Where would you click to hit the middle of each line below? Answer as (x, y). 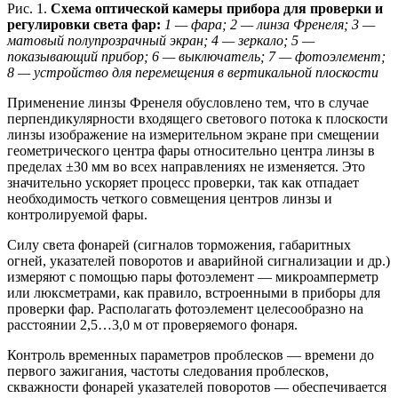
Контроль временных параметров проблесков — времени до (191, 355)
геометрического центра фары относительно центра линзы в (191, 151)
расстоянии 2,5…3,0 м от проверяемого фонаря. (152, 325)
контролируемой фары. (77, 215)
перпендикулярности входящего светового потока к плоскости (198, 119)
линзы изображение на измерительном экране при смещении (193, 135)
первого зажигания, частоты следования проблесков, (168, 371)
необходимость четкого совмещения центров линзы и (170, 199)
